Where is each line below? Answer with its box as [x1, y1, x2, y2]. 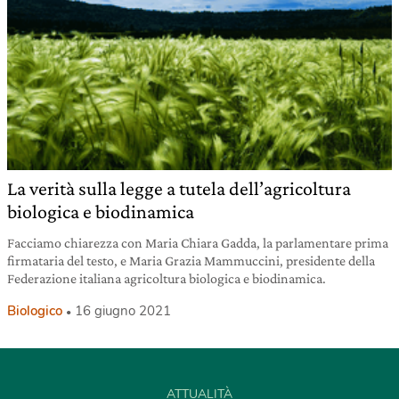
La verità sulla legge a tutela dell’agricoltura [7, 177, 351, 200]
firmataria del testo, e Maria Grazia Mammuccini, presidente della [7, 253, 375, 269]
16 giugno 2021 [75, 302, 171, 321]
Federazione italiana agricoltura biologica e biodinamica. [7, 271, 326, 287]
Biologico [7, 302, 62, 321]
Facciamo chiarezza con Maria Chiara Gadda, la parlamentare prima [7, 235, 388, 251]
